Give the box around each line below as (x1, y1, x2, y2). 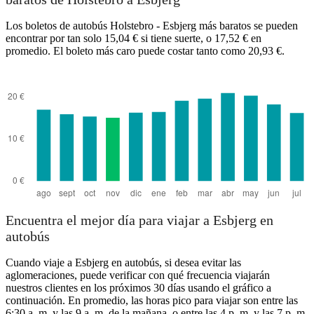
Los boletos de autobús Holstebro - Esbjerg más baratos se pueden (6, 19, 298, 32)
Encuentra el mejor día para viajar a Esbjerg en (6, 212, 273, 228)
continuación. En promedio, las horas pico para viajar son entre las (6, 294, 298, 307)
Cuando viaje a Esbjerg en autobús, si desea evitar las (6, 257, 241, 269)
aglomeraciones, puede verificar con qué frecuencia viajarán (6, 269, 270, 282)
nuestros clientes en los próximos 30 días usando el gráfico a (6, 282, 271, 294)
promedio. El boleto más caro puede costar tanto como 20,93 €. (6, 44, 285, 57)
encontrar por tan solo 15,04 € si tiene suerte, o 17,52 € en (6, 32, 261, 44)
